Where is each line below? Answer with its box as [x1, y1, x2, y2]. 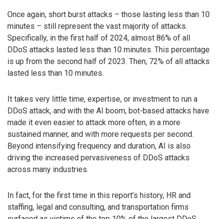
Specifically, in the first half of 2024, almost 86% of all [7, 33, 190, 43]
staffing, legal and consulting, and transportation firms [7, 202, 189, 212]
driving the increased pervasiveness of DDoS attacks [7, 153, 190, 163]
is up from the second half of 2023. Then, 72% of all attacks [7, 57, 210, 66]
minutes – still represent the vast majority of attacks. [7, 22, 187, 31]
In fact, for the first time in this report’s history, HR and [7, 190, 191, 200]
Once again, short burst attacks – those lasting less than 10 [7, 10, 210, 20]
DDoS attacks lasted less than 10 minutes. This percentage [7, 45, 210, 55]
